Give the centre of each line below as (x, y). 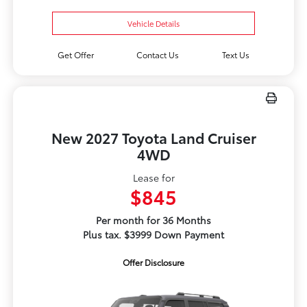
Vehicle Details (153, 24)
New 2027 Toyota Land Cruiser (153, 138)
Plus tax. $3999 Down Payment (153, 235)
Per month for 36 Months (153, 220)
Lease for (153, 178)
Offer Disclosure (153, 262)
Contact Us (158, 55)
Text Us (236, 55)
